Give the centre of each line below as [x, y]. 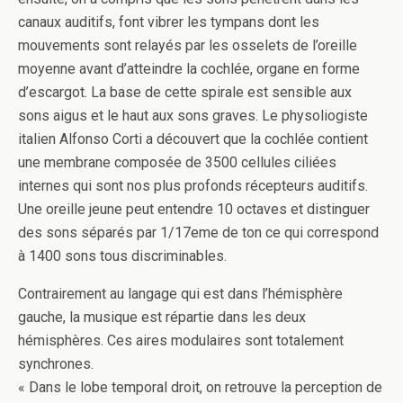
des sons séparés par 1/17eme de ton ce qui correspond [198, 233]
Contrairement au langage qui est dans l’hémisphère [180, 294]
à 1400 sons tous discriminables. [122, 256]
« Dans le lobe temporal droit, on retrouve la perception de [200, 388]
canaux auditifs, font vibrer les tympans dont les [169, 22]
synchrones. [56, 364]
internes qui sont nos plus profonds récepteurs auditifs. [193, 186]
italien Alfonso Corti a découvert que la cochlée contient [193, 139]
